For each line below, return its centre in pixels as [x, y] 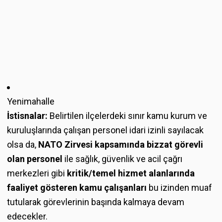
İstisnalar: [27, 115]
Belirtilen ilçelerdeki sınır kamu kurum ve [127, 115]
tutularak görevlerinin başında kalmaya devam [96, 202]
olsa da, [23, 144]
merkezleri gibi [37, 173]
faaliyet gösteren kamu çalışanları [77, 187]
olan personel [35, 159]
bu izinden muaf [179, 187]
